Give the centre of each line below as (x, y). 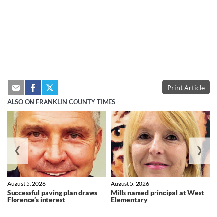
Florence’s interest (36, 200)
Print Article (186, 87)
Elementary (129, 200)
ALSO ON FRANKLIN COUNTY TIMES (61, 102)
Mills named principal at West (158, 193)
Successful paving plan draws (52, 193)
